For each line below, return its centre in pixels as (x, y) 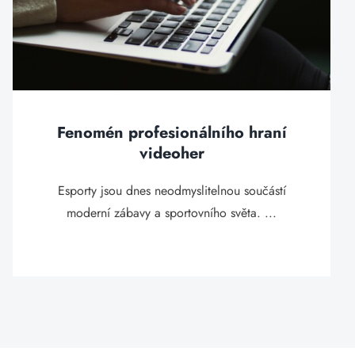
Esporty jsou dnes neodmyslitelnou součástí (172, 191)
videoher (172, 153)
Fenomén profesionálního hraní (172, 133)
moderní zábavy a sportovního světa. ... (172, 213)
